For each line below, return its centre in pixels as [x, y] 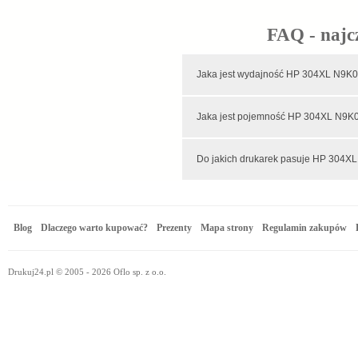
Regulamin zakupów [305, 228]
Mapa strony [227, 228]
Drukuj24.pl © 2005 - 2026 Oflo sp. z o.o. [87, 272]
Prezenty [175, 228]
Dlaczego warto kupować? [95, 228]
